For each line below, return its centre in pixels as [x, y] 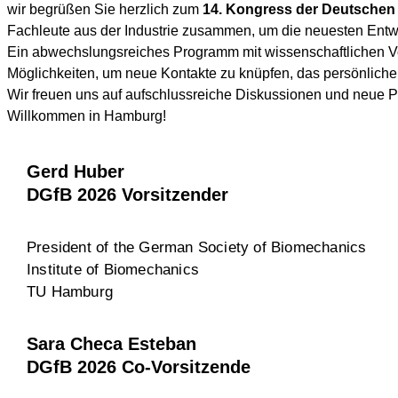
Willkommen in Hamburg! [87, 116]
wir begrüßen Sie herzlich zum [105, 10]
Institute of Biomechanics [113, 269]
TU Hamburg [70, 291]
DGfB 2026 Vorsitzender [127, 195]
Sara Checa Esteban [111, 344]
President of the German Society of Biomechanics [197, 247]
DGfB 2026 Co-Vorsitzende [139, 367]
